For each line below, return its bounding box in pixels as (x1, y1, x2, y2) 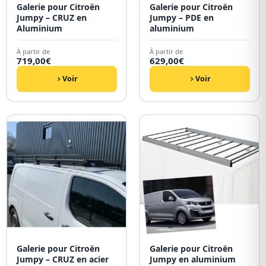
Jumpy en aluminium (149, 253, 236, 265)
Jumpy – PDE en (149, 11, 214, 23)
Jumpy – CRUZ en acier (16, 253, 109, 265)
